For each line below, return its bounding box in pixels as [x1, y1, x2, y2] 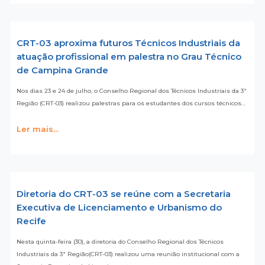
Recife [16, 215, 46, 227]
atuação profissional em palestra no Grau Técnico [16, 51, 241, 63]
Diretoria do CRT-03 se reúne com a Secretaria [16, 188, 231, 200]
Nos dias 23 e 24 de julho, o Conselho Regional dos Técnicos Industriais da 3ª [16, 87, 247, 95]
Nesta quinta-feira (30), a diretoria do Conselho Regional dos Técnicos [16, 238, 224, 246]
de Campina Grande [16, 64, 108, 76]
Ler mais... [16, 124, 59, 134]
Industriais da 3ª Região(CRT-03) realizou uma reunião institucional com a [16, 250, 240, 258]
